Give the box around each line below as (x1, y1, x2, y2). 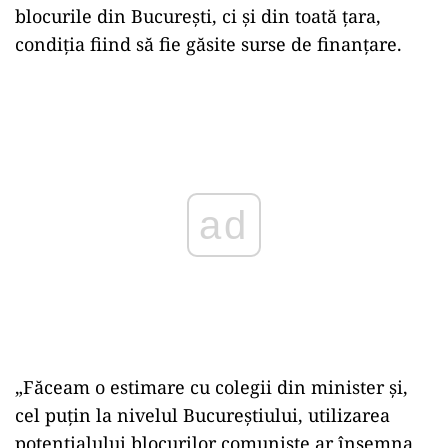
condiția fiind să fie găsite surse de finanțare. (15, 31, 402, 56)
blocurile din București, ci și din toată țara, (15, 3, 381, 28)
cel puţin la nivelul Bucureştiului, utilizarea (15, 403, 390, 427)
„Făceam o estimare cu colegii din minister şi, (15, 375, 408, 399)
